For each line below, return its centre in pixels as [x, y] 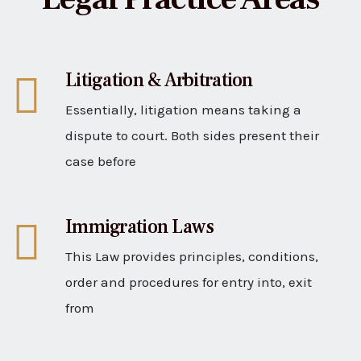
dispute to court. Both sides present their [192, 135]
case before [101, 161]
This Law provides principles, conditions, [192, 256]
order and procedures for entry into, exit [189, 282]
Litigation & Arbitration [159, 80]
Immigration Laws [140, 227]
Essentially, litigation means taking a [183, 110]
